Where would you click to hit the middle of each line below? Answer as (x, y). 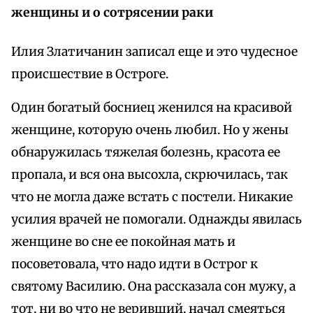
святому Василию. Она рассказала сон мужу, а (153, 287)
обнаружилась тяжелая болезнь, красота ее (146, 153)
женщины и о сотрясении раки (112, 13)
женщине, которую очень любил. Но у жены (150, 130)
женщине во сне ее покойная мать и (123, 242)
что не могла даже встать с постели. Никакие (152, 197)
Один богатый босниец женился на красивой (152, 108)
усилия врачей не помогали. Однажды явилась (156, 220)
